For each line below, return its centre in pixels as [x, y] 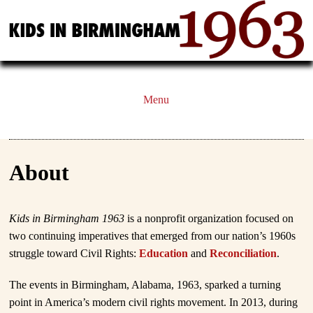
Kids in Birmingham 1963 [67, 219]
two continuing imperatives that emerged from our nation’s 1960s [153, 236]
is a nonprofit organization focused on [209, 219]
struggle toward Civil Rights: [74, 254]
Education [164, 254]
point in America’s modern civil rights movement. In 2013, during [154, 303]
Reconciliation [242, 254]
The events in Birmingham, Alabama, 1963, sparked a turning [145, 285]
